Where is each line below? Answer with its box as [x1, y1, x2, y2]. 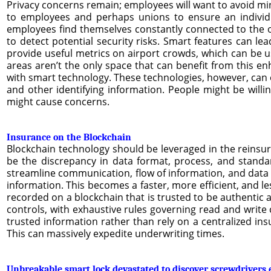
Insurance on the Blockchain [7, 131, 131, 143]
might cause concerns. [7, 94, 109, 108]
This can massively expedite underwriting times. [7, 226, 224, 240]
